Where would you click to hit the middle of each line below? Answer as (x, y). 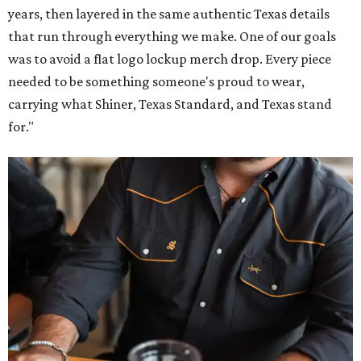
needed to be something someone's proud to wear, (156, 82)
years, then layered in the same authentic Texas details (169, 14)
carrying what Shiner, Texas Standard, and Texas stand (170, 104)
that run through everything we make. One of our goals (172, 37)
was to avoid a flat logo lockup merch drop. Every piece (170, 59)
